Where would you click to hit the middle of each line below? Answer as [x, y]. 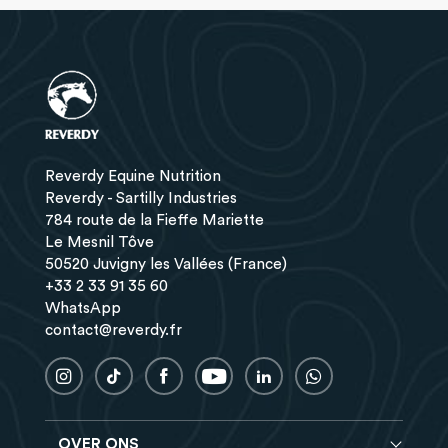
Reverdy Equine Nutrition [132, 176]
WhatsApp [82, 308]
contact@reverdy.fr [113, 330]
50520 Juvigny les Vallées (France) [165, 264]
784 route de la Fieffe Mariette [154, 220]
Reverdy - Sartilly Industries [140, 198]
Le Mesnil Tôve [99, 242]
